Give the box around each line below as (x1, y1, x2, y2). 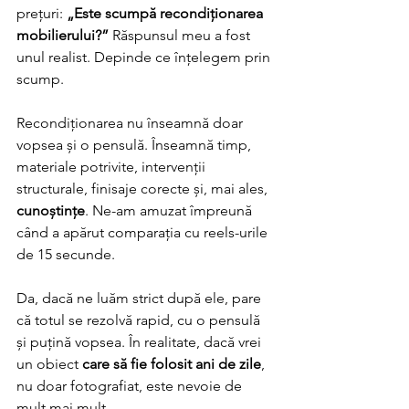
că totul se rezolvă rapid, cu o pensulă (16, 311, 264, 329)
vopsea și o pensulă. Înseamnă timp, (16, 136, 255, 153)
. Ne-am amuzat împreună (85, 202, 256, 219)
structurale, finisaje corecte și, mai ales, (16, 180, 271, 197)
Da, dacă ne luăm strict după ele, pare (16, 289, 265, 307)
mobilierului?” (16, 26, 109, 44)
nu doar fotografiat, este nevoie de (16, 377, 246, 394)
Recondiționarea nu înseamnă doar (16, 114, 246, 131)
